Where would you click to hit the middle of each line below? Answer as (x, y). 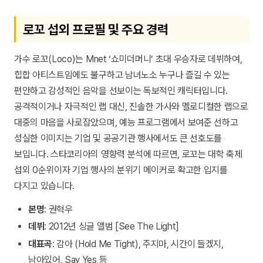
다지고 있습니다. (45, 186)
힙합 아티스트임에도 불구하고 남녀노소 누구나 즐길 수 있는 (122, 75)
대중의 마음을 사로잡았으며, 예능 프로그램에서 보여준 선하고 (126, 122)
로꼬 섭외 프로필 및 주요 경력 (96, 29)
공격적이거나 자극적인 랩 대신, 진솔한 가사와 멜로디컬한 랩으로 (131, 106)
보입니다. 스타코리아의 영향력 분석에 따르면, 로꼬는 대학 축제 (128, 154)
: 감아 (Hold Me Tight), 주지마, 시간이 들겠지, (138, 244)
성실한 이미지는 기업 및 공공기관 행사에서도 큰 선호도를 (118, 138)
